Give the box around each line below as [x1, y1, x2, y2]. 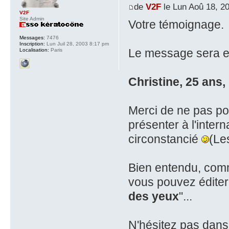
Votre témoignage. [128, 18, 224, 32]
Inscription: [19, 41, 45, 47]
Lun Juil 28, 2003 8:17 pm [45, 41, 109, 47]
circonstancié [128, 132, 201, 146]
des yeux [128, 190, 179, 203]
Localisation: [19, 47, 49, 53]
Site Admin [19, 16, 44, 21]
